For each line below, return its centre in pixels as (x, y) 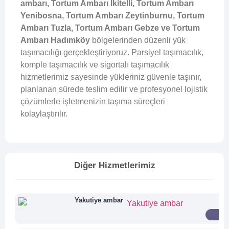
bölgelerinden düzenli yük (138, 40)
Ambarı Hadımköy (55, 40)
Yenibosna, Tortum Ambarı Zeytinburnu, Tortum (112, 15)
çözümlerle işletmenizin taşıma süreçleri (93, 101)
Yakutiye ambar (99, 200)
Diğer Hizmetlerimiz (114, 166)
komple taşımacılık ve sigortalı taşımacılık (95, 64)
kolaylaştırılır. (44, 113)
